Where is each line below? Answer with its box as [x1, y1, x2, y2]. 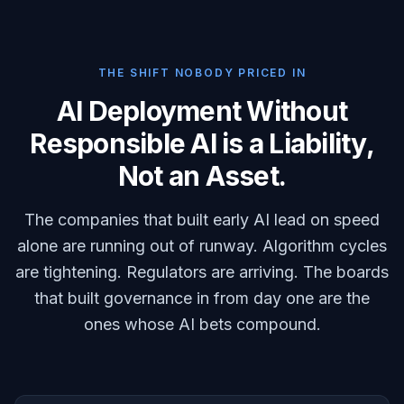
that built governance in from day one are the [34, 289, 370, 308]
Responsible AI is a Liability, [30, 127, 374, 160]
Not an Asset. [117, 160, 287, 192]
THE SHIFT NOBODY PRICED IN [97, 66, 307, 79]
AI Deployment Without [56, 95, 348, 127]
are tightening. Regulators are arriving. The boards [15, 262, 389, 281]
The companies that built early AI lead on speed [24, 210, 380, 229]
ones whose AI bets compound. [83, 315, 321, 334]
